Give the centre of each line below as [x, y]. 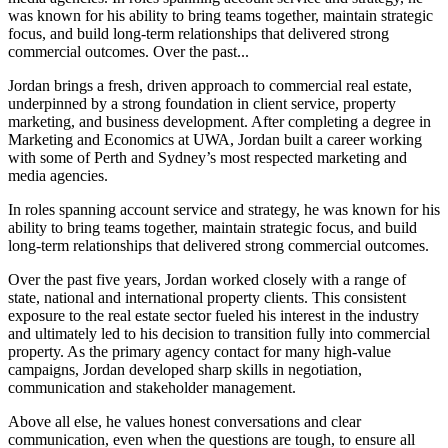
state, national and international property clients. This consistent [207, 297]
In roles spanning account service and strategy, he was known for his [224, 209]
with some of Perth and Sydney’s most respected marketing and [207, 157]
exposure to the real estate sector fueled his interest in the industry [213, 315]
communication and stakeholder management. [152, 387]
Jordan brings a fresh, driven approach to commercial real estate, [210, 85]
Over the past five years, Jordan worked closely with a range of [207, 279]
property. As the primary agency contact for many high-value [199, 351]
